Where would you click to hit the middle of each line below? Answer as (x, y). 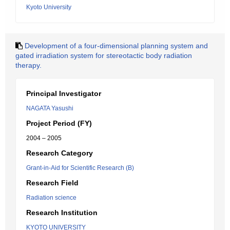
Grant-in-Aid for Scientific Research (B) (80, 168)
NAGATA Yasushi (50, 108)
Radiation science (51, 198)
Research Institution (62, 213)
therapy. (28, 65)
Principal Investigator (64, 93)
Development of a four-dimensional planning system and (116, 46)
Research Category (60, 153)
